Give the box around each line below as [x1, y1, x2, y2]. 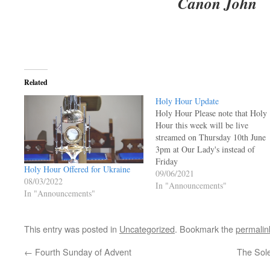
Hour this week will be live [155, 119, 248, 131]
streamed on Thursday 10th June [155, 131, 266, 143]
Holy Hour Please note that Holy [155, 107, 267, 119]
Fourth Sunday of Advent [33, 245, 131, 258]
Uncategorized [119, 222, 175, 235]
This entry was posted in [24, 222, 119, 235]
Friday [155, 155, 178, 167]
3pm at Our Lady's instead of [155, 143, 255, 155]
